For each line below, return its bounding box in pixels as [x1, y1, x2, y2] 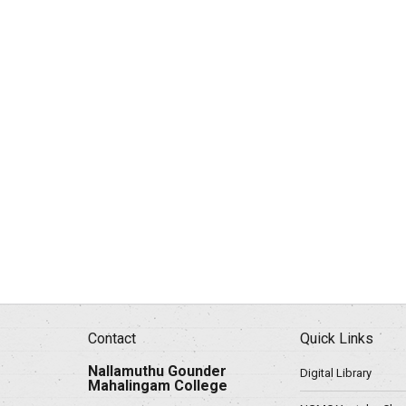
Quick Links [300, 330, 373, 347]
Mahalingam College [88, 377, 227, 394]
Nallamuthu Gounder [88, 362, 227, 380]
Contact [88, 330, 136, 347]
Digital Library [300, 366, 372, 380]
